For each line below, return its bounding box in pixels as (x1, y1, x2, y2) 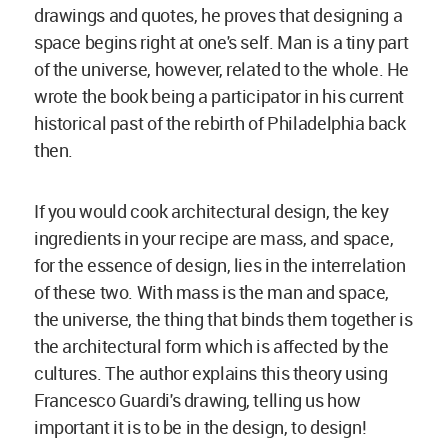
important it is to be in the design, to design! (34, 415, 367, 440)
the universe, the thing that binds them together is (34, 307, 413, 332)
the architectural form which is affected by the (34, 334, 389, 359)
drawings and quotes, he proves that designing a (34, 3, 403, 28)
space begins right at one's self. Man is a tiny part (34, 30, 409, 55)
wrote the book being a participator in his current (34, 84, 405, 109)
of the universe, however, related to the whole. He (34, 57, 410, 82)
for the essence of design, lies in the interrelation (34, 253, 406, 278)
